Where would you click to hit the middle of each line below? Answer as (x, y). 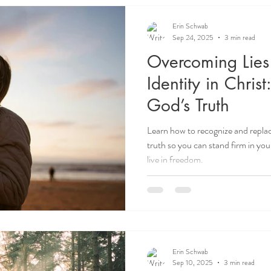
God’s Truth (188, 105)
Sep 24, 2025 (193, 37)
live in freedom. (175, 159)
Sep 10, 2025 (193, 263)
